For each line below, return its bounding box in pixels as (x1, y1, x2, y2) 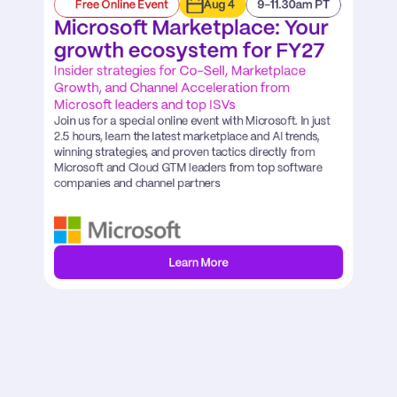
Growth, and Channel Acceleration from (53, 82, 291, 96)
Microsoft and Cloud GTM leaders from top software (53, 162, 323, 174)
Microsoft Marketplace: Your (53, 19, 329, 39)
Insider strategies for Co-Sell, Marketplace (53, 65, 306, 78)
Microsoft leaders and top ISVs (53, 98, 236, 113)
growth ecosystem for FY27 (53, 42, 325, 62)
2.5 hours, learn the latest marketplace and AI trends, (53, 131, 320, 143)
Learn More (168, 258, 229, 269)
